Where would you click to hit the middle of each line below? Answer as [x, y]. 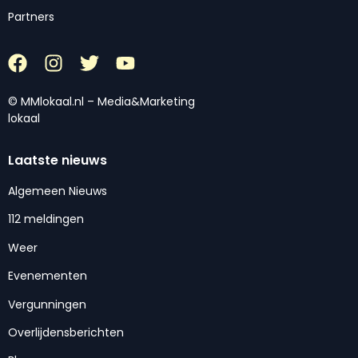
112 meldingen [46, 219]
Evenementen [48, 276]
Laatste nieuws [58, 160]
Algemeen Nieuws [58, 191]
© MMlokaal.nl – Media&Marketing [101, 101]
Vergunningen [47, 304]
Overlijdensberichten [66, 332]
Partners [31, 17]
